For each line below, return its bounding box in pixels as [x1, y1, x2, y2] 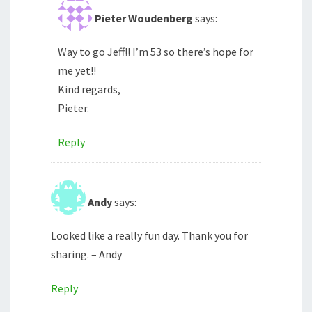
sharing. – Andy [51, 247, 122, 262]
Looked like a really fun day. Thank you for [51, 228, 248, 243]
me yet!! [58, 63, 96, 78]
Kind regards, [58, 82, 120, 97]
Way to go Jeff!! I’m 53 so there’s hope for [58, 45, 253, 59]
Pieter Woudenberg [95, 11, 193, 26]
